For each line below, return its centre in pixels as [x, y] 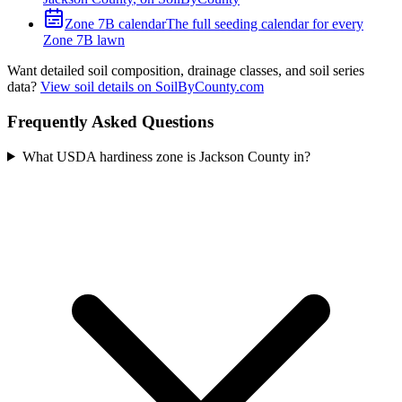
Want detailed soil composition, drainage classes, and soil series [186, 71]
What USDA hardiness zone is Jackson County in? [166, 156]
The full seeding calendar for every [265, 24]
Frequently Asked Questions [110, 122]
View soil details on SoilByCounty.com [152, 87]
